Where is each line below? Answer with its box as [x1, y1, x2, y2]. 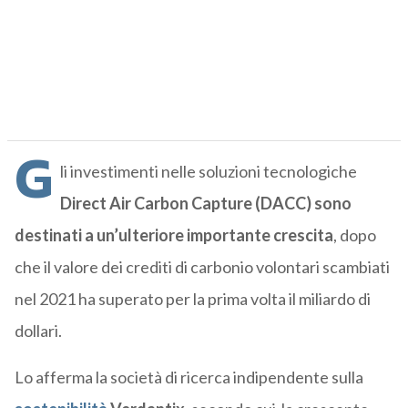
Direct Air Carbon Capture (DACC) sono [59, 193, 352, 214]
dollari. [14, 321, 62, 342]
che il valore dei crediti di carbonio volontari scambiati [14, 257, 390, 278]
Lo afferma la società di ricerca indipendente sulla [14, 367, 363, 388]
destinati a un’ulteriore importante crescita [14, 225, 333, 246]
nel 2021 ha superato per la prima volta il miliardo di [14, 289, 371, 310]
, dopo [332, 225, 376, 246]
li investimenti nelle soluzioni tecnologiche [59, 161, 357, 182]
